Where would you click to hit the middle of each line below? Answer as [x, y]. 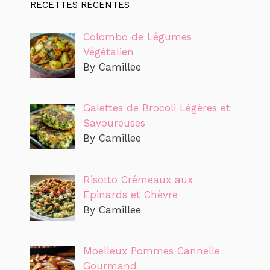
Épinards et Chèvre [130, 194]
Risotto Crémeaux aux [138, 179]
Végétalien [108, 52]
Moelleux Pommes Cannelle [151, 250]
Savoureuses [114, 123]
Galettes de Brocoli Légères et [156, 108]
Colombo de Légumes [137, 36]
